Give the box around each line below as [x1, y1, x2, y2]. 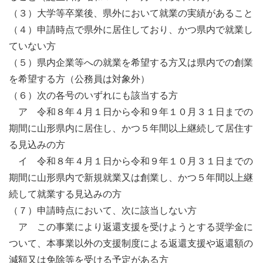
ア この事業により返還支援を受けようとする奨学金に [9, 222, 253, 232]
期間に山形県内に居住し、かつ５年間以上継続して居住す [9, 123, 253, 134]
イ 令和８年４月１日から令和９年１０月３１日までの [9, 156, 253, 167]
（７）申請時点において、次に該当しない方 [9, 205, 197, 216]
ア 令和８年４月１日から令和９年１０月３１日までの [9, 107, 253, 117]
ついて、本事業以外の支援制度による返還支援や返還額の [9, 238, 253, 249]
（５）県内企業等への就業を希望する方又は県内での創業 [9, 58, 253, 68]
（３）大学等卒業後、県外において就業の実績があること [9, 8, 253, 19]
